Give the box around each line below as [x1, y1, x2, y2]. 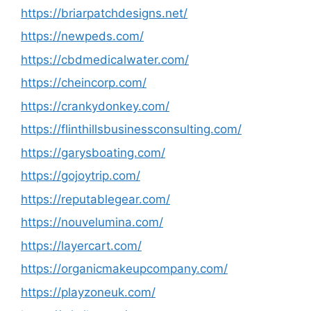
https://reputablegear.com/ [21, 192, 170, 206]
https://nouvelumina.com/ [21, 215, 163, 229]
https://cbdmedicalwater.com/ [21, 52, 189, 67]
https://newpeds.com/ [21, 29, 144, 43]
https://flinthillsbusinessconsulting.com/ [21, 122, 242, 136]
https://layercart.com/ [21, 238, 142, 253]
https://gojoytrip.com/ [21, 169, 140, 183]
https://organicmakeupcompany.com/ [21, 262, 228, 276]
